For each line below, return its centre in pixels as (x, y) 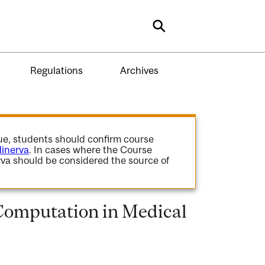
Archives (139, 70)
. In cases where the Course (91, 150)
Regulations (56, 70)
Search (180, 30)
